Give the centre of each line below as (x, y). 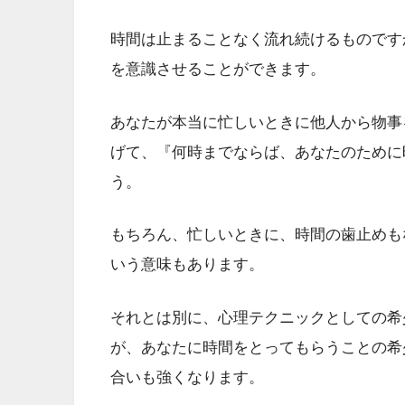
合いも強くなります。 (187, 377)
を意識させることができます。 (218, 69)
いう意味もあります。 (187, 265)
